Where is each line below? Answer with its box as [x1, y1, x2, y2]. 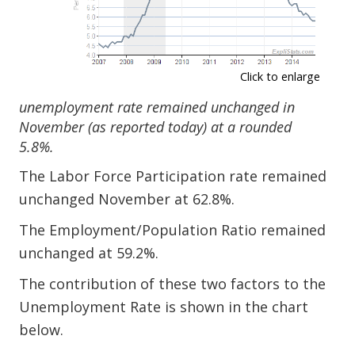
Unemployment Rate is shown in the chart [19, 297, 309, 317]
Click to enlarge [239, 69, 320, 85]
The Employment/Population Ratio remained [19, 220, 326, 240]
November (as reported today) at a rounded [19, 117, 292, 137]
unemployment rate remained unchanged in [19, 97, 296, 117]
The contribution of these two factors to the [19, 274, 326, 294]
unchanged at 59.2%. [19, 243, 159, 263]
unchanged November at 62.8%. [19, 189, 235, 209]
